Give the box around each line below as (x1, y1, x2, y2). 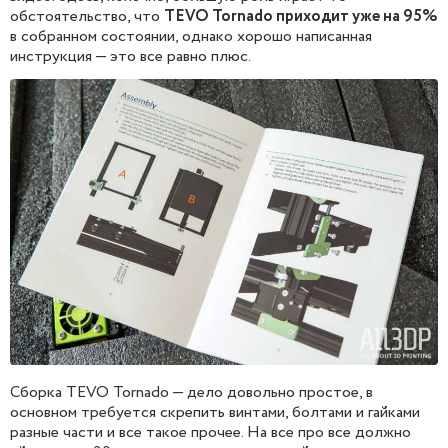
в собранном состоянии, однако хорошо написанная (10, 25, 372, 49)
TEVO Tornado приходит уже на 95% (164, 5, 438, 29)
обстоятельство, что (10, 5, 164, 29)
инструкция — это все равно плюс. (10, 45, 251, 69)
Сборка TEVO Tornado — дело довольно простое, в (10, 380, 373, 404)
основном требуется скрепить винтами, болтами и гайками (10, 400, 420, 424)
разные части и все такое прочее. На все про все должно (10, 420, 411, 444)
